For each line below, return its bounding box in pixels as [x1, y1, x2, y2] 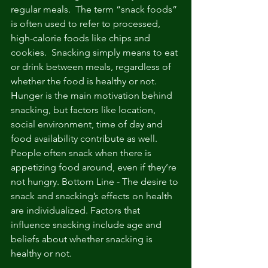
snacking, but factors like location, [11, 104, 158, 116]
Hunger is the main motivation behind [11, 90, 175, 102]
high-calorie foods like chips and [11, 32, 153, 44]
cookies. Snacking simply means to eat [11, 47, 180, 59]
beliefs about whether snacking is [11, 233, 155, 245]
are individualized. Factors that [11, 205, 142, 217]
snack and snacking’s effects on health [11, 190, 175, 202]
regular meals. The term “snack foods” [11, 4, 179, 16]
